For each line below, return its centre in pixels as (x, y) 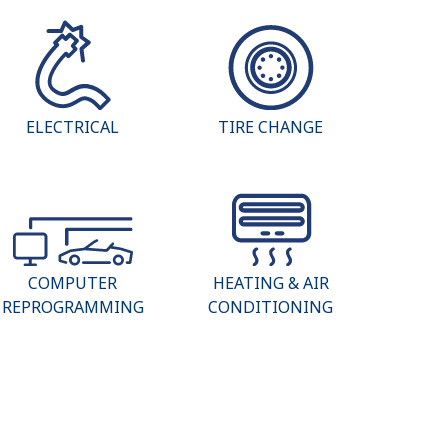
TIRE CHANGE (271, 126)
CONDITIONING (271, 307)
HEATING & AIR (270, 283)
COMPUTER (73, 283)
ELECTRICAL (73, 126)
